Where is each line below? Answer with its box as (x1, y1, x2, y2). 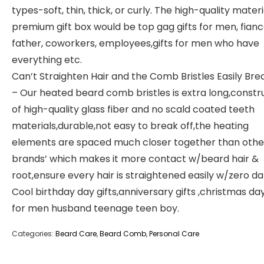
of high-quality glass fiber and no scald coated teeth (12, 103, 255, 116)
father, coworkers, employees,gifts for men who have (12, 37, 259, 50)
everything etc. (12, 53, 82, 67)
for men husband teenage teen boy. (12, 202, 179, 215)
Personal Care (149, 229, 199, 239)
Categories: (12, 229, 55, 239)
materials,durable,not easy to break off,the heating (12, 119, 249, 133)
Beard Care (55, 229, 97, 239)
